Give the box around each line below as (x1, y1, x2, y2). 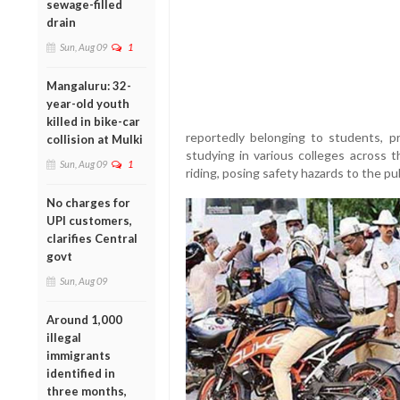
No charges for (46, 195, 130, 210)
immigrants (46, 347, 111, 362)
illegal (46, 329, 81, 345)
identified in (46, 365, 115, 380)
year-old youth (46, 96, 129, 111)
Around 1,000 (46, 312, 122, 327)
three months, (46, 383, 127, 398)
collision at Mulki (46, 131, 143, 146)
